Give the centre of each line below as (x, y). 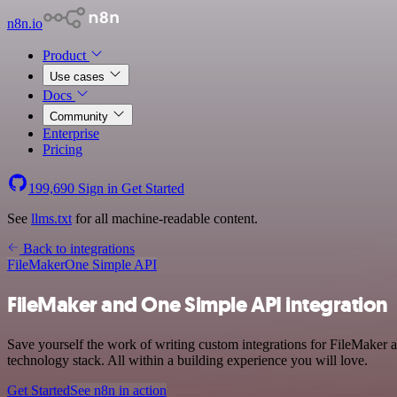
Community (81, 117)
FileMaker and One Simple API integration (198, 304)
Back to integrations (77, 249)
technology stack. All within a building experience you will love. (187, 360)
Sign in (98, 188)
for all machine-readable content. (165, 218)
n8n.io (25, 23)
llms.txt (51, 218)
